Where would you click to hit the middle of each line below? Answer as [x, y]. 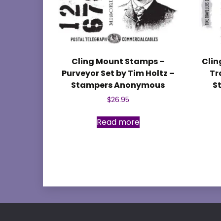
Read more [118, 122]
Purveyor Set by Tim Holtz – [118, 74]
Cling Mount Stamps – [118, 62]
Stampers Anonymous [118, 85]
